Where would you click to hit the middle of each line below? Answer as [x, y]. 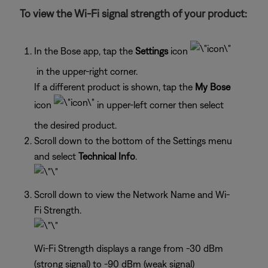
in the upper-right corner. [86, 71]
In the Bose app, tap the [85, 51]
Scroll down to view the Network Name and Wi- [132, 194]
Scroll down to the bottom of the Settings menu [133, 140]
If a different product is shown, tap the [115, 86]
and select [55, 156]
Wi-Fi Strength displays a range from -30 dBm [129, 248]
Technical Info [106, 156]
